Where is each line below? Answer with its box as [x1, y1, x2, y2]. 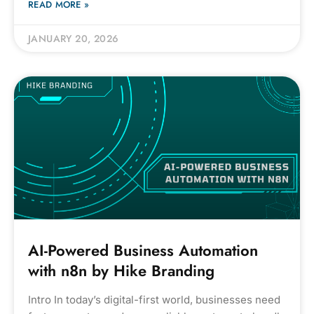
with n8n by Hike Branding [28, 259, 214, 282]
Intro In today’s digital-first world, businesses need [28, 293, 280, 306]
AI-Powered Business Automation [28, 239, 258, 261]
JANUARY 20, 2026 [28, 32, 119, 46]
